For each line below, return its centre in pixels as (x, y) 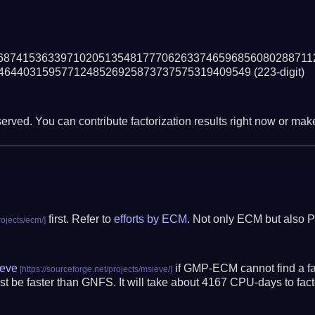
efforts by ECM (150, 219)
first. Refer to (79, 219)
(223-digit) (279, 72)
